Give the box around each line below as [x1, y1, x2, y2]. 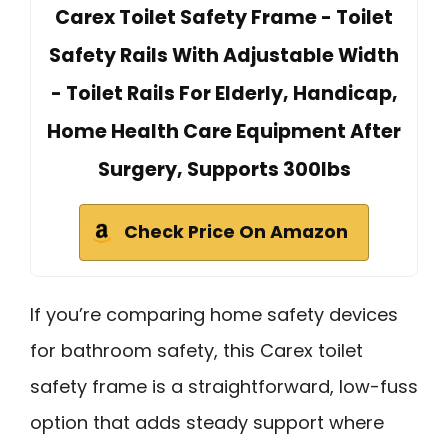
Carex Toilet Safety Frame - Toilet [55, 4, 393, 32]
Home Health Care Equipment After [47, 118, 401, 146]
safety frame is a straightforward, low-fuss [30, 374, 418, 400]
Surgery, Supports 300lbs [97, 156, 351, 184]
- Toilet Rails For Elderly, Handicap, [50, 80, 398, 108]
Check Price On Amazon [124, 220, 348, 245]
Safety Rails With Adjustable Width [49, 42, 399, 70]
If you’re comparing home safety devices [30, 302, 398, 328]
